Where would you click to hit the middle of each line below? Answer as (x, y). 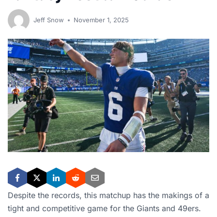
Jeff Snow (49, 20)
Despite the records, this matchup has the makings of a (108, 195)
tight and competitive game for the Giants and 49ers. (104, 208)
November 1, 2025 (101, 20)
